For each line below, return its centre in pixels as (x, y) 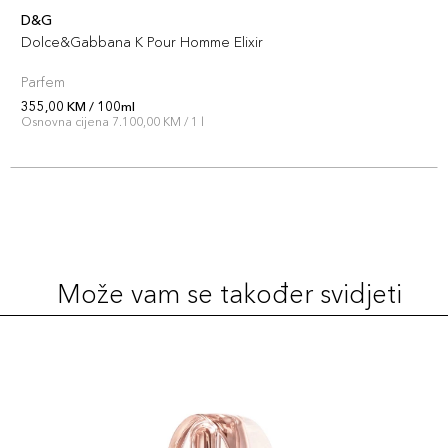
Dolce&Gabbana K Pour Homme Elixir (142, 42)
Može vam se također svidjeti (229, 294)
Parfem (43, 82)
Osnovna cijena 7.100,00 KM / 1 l (112, 121)
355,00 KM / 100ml (78, 106)
